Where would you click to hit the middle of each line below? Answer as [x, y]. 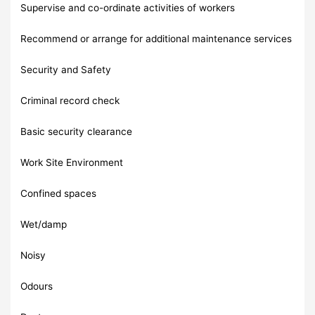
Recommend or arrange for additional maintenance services [156, 38]
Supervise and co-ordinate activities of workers [128, 7]
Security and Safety [66, 69]
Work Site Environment [72, 162]
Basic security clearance [77, 131]
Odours [37, 286]
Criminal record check [70, 100]
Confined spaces [59, 193]
